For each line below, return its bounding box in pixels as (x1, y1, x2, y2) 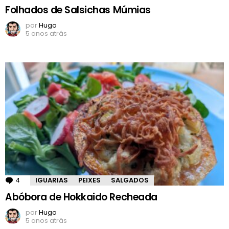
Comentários (22, 175, 66, 186)
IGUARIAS (35, 175, 68, 186)
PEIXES (78, 175, 101, 186)
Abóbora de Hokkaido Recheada (5, 190, 157, 204)
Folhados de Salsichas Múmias (5, 3, 151, 17)
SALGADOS (111, 175, 149, 186)
